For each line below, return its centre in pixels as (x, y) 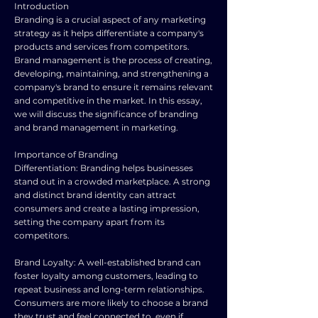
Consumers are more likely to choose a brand (111, 303)
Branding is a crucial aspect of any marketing (110, 20)
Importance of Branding (66, 154)
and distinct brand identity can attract (95, 195)
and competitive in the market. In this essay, (108, 100)
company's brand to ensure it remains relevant (114, 87)
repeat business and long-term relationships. (109, 289)
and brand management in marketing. (96, 127)
